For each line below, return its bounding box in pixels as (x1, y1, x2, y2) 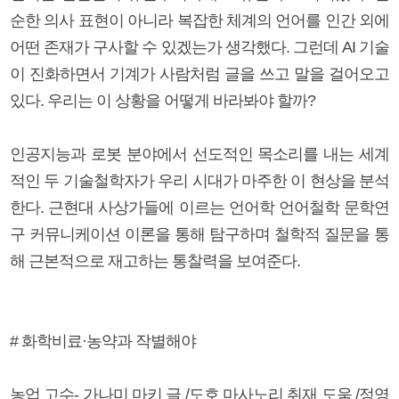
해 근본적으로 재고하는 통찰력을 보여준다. (10, 251, 300, 270)
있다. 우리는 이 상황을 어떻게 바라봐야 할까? (10, 91, 315, 110)
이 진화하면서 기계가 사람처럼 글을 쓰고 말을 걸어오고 (10, 64, 389, 83)
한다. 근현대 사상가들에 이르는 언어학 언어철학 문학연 (10, 198, 389, 216)
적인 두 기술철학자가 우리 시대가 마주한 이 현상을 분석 (10, 171, 389, 190)
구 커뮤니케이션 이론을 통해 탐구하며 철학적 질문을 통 (10, 224, 389, 243)
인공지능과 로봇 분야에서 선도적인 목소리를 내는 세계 (10, 144, 389, 163)
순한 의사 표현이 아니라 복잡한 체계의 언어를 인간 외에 (10, 11, 389, 29)
